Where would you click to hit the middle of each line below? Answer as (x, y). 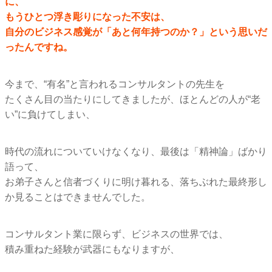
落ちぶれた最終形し (223, 182)
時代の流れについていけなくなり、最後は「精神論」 (121, 151)
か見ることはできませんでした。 (78, 197)
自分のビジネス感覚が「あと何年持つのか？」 (107, 32)
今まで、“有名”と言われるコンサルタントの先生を (115, 84)
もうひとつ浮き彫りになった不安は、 (87, 16)
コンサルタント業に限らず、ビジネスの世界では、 (117, 234)
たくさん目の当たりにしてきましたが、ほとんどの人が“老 (133, 99)
